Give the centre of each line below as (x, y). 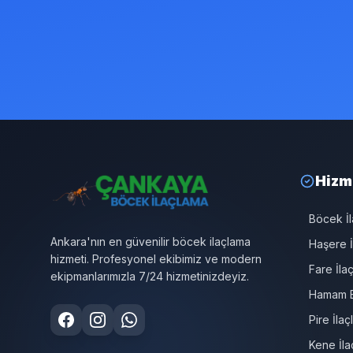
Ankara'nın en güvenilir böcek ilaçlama (150, 241)
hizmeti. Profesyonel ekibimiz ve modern (156, 258)
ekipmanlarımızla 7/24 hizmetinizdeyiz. (150, 276)
